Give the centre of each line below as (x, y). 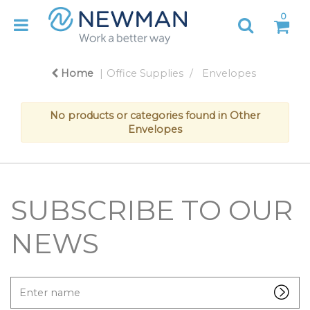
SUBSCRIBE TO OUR (152, 210)
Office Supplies (145, 74)
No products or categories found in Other (155, 116)
